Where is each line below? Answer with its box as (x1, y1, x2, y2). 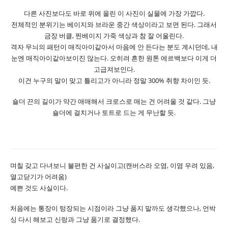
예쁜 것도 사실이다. (10, 183, 68, 192)
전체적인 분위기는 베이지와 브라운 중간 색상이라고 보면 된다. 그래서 (11, 20, 217, 30)
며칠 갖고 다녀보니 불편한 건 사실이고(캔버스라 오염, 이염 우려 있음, (10, 160, 214, 170)
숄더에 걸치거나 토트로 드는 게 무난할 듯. (52, 108, 176, 118)
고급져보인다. (93, 65, 135, 74)
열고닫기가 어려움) (10, 172, 67, 181)
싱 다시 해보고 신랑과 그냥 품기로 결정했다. (10, 215, 140, 224)
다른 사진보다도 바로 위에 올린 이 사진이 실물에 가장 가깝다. (23, 9, 205, 18)
